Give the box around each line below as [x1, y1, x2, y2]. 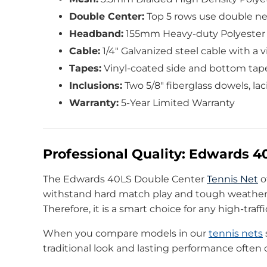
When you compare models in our [43, 227, 209, 239]
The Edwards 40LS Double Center [43, 173, 207, 185]
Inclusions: [69, 79, 122, 91]
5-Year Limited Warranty [119, 97, 235, 108]
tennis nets [209, 227, 263, 239]
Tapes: [69, 62, 101, 74]
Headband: [69, 27, 123, 39]
